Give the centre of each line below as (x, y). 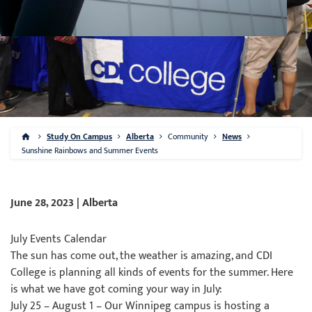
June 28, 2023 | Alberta (64, 203)
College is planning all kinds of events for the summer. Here (152, 273)
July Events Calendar (58, 239)
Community (188, 136)
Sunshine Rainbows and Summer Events (90, 150)
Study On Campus (79, 136)
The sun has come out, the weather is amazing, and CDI (141, 256)
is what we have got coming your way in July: (116, 289)
